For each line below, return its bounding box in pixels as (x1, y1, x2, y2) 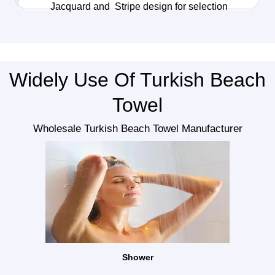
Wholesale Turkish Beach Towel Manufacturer (33, 123, 242, 135)
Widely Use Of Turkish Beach (9, 69, 266, 91)
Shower (122, 253, 153, 263)
